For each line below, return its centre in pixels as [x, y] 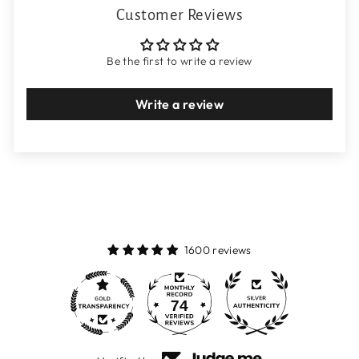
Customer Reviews [179, 15]
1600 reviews [218, 250]
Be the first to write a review [179, 61]
